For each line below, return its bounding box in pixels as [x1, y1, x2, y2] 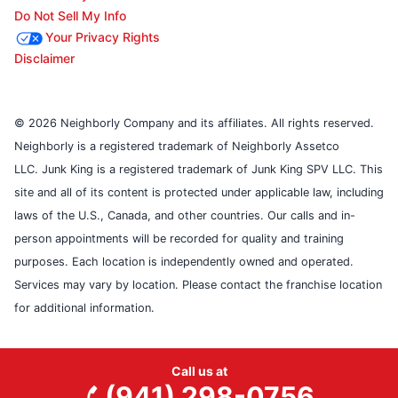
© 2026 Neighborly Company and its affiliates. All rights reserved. [14, 116, 374, 131]
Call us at [171, 363, 227, 378]
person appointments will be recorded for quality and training [14, 232, 344, 246]
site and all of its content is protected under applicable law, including [14, 186, 384, 200]
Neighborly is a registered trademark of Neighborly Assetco [14, 139, 339, 154]
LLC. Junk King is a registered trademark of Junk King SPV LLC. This [14, 163, 383, 177]
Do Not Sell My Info [14, 8, 126, 24]
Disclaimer [14, 51, 75, 67]
